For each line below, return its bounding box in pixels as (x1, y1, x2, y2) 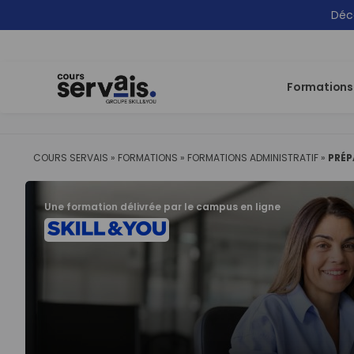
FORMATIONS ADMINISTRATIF (187, 151, 318, 164)
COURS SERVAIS (33, 151, 108, 164)
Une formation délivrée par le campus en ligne (44, 200, 281, 213)
